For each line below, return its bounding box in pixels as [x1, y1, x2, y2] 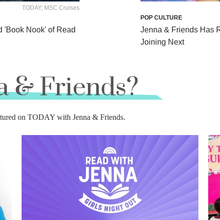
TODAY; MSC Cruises [22, 4, 80, 12]
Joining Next [140, 37, 184, 46]
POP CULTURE [140, 14, 182, 22]
